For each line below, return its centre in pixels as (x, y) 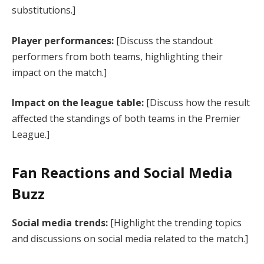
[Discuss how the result (197, 103)
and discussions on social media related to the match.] (130, 238)
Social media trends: (60, 222)
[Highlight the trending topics (175, 222)
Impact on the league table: (78, 103)
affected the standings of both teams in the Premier (126, 119)
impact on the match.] (59, 72)
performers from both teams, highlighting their (117, 56)
